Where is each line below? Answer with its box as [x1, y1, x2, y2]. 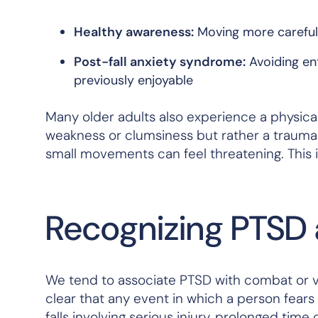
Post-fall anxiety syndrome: [74, 53, 246, 70]
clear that [45, 290, 108, 307]
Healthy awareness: [74, 23, 194, 40]
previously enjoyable [74, 72, 193, 89]
